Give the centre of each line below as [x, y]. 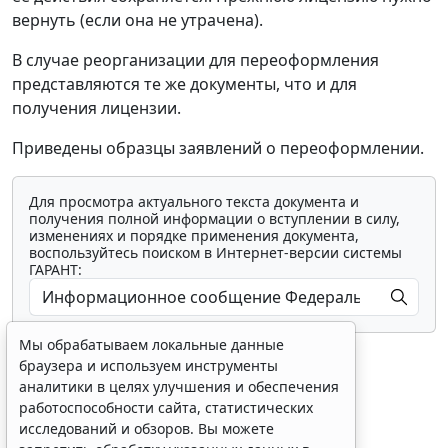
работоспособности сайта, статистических [166, 407]
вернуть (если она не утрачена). [137, 20]
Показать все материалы [236, 432]
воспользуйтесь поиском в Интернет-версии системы [215, 253]
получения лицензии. [96, 108]
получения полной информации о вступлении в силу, [214, 219]
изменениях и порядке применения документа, [194, 236]
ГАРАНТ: [55, 270]
